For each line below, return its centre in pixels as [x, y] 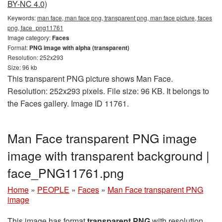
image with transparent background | [109, 155]
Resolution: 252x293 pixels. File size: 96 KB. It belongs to [108, 91]
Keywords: [22, 17]
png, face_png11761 [35, 27]
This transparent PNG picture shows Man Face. [90, 78]
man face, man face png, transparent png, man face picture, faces [125, 17]
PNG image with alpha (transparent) [79, 47]
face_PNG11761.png [66, 172]
